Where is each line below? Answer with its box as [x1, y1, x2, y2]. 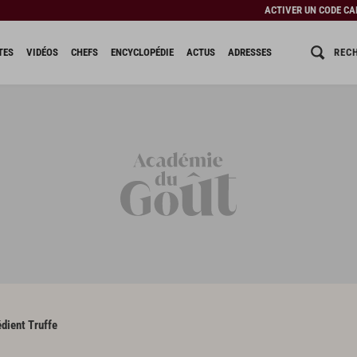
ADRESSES [227, 46, 272, 58]
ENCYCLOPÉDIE [110, 46, 174, 58]
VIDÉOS [25, 46, 58, 58]
